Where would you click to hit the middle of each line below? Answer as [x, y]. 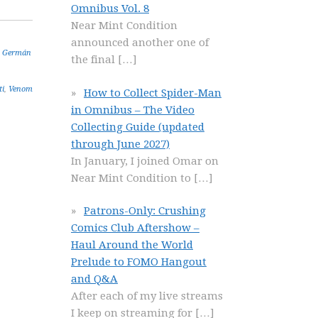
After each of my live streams [147, 296]
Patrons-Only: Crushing [145, 211]
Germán [17, 53]
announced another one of [140, 43]
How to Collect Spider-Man [153, 93]
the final [94, 60]
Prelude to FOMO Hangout [139, 262]
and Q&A [94, 279]
